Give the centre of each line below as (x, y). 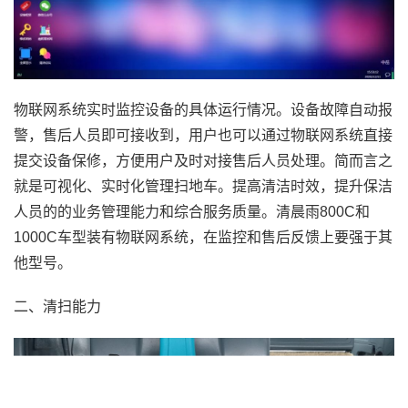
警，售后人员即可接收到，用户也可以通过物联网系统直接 (203, 135)
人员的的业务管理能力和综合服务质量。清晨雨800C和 (192, 212)
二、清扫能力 (57, 306)
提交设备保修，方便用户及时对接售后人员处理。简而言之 (203, 161)
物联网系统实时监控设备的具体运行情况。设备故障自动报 (203, 110)
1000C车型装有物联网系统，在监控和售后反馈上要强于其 (203, 237)
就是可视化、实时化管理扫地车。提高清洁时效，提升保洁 (203, 186)
